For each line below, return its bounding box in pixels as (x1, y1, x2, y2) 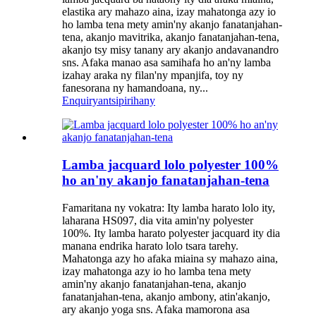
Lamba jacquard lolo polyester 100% (62, 157, 279, 172)
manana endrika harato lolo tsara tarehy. (62, 239, 238, 252)
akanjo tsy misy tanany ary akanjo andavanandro (62, 44, 279, 56)
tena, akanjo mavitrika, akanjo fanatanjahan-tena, (62, 31, 279, 44)
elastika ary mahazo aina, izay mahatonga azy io (62, 6, 276, 18)
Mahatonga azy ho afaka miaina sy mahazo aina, (62, 252, 278, 265)
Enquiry (62, 95, 98, 107)
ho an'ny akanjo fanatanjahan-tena (62, 173, 269, 188)
